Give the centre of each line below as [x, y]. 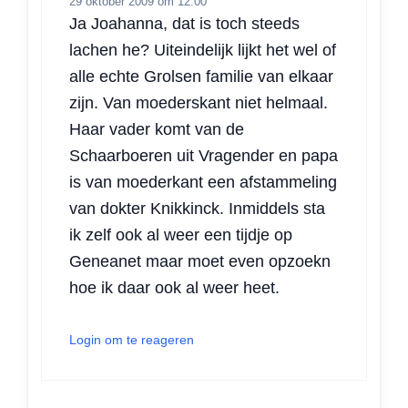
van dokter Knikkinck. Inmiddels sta [197, 209]
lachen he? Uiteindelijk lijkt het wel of [203, 51]
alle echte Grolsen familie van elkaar [201, 77]
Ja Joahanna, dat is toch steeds [184, 24]
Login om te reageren [132, 340]
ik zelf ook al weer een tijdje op [181, 235]
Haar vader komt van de [157, 130]
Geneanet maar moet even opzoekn [200, 262]
